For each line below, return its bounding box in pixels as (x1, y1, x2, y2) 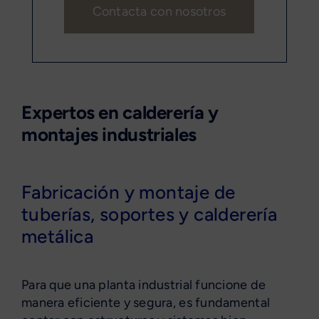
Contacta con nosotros (92, 3, 226, 19)
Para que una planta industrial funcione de (21, 277, 266, 293)
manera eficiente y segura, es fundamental (21, 295, 271, 311)
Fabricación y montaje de (21, 181, 236, 204)
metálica (21, 225, 94, 249)
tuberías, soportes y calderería (21, 203, 278, 226)
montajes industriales (21, 123, 197, 147)
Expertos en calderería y (21, 101, 219, 125)
